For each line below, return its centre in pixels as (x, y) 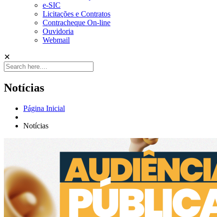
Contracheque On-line (77, 23)
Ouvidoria (58, 31)
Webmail (56, 40)
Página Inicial (44, 108)
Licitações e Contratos (77, 14)
